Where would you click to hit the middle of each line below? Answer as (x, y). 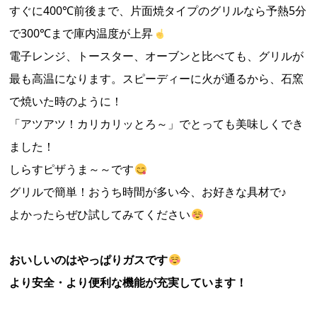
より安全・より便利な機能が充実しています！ (128, 282)
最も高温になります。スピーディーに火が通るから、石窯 (157, 79)
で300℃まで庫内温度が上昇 (81, 33)
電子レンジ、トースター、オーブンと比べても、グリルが (157, 56)
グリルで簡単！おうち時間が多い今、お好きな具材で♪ (148, 192)
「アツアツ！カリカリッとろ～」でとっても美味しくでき (157, 124)
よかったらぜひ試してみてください (100, 214)
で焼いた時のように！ (66, 101)
